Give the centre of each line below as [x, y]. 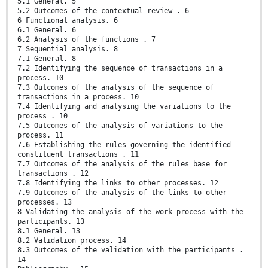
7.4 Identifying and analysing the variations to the [124, 107]
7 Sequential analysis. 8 [68, 49]
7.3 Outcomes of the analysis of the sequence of [116, 88]
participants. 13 [51, 222]
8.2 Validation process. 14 [72, 241]
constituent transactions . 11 [78, 155]
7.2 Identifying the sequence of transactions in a [120, 68]
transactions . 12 [53, 174]
